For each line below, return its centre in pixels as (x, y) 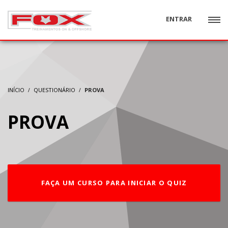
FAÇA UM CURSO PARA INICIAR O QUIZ (114, 183)
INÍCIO (16, 90)
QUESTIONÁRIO (54, 90)
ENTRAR (179, 19)
